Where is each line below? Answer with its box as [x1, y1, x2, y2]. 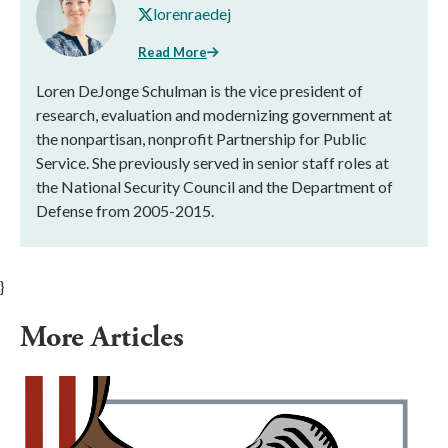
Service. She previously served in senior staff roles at [36, 152, 389, 172]
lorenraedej [153, 4, 231, 23]
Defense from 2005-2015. [36, 200, 214, 220]
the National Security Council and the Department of [36, 176, 393, 196]
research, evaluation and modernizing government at [36, 104, 392, 124]
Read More [138, 43, 207, 60]
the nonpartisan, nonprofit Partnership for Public [36, 128, 367, 148]
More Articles [20, 317, 191, 357]
